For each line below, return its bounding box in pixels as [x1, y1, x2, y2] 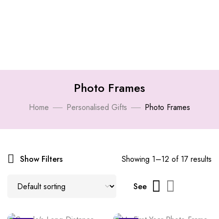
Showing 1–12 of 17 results [122, 153, 212, 165]
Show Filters [20, 153, 63, 165]
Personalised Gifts [66, 102, 127, 113]
